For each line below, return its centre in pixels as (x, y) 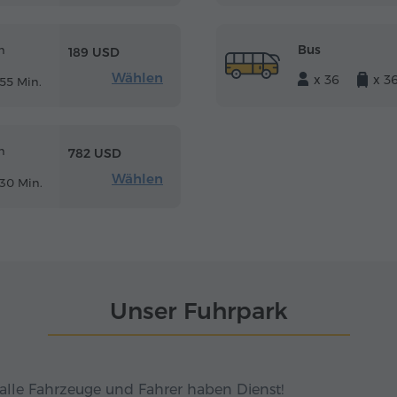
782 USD (95, 154)
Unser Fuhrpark (198, 311)
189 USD (94, 53)
